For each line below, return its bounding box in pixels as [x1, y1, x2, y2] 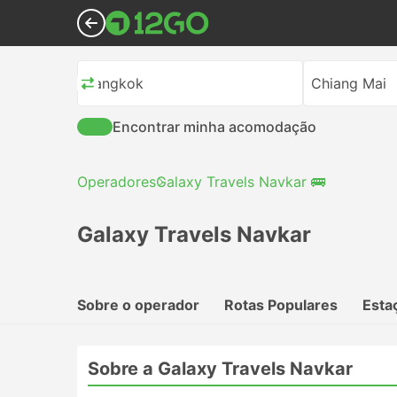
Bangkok [85, 74, 144, 92]
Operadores [77, 173, 156, 191]
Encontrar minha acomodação [113, 118, 316, 136]
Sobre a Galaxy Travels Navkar [88, 358, 353, 379]
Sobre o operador [77, 296, 199, 314]
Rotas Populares [224, 296, 338, 314]
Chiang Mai [311, 74, 386, 92]
